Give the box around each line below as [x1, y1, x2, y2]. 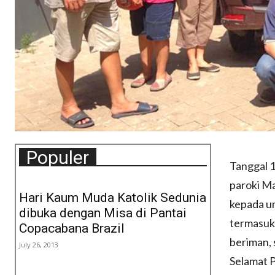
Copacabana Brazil [19, 221, 125, 236]
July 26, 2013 [19, 240, 58, 250]
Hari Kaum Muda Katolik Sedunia [19, 190, 206, 206]
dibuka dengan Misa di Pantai [19, 206, 187, 221]
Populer [26, 147, 89, 169]
